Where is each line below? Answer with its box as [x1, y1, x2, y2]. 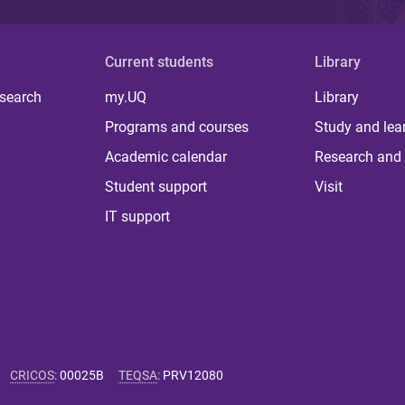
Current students [105, 53, 214, 71]
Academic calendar [105, 148, 228, 166]
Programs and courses [105, 118, 250, 137]
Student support [105, 178, 208, 196]
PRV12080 [163, 368, 223, 383]
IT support [105, 208, 171, 226]
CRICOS [10, 368, 54, 383]
